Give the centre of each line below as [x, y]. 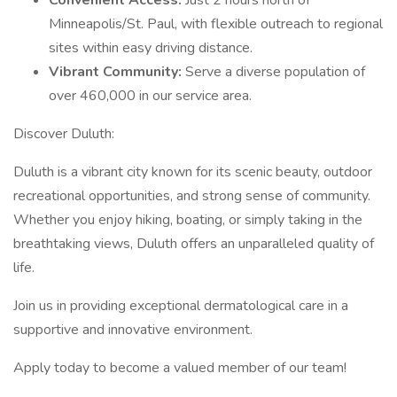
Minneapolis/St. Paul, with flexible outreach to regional [216, 24]
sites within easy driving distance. [151, 48]
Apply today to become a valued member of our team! [180, 368]
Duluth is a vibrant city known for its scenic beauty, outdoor [193, 172]
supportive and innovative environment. [133, 330]
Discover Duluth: [64, 134]
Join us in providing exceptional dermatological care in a [181, 306]
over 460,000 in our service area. [150, 96]
